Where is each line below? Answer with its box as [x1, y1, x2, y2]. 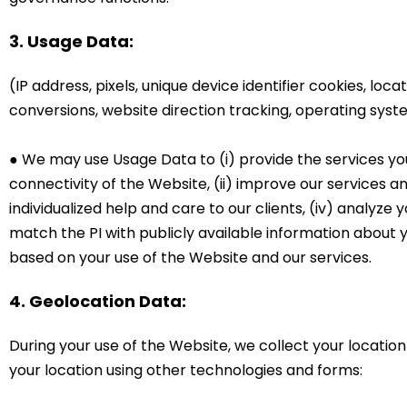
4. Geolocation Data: [9, 290, 186, 313]
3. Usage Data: [9, 30, 134, 54]
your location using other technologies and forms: [9, 360, 362, 382]
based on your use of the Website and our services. [9, 247, 372, 269]
